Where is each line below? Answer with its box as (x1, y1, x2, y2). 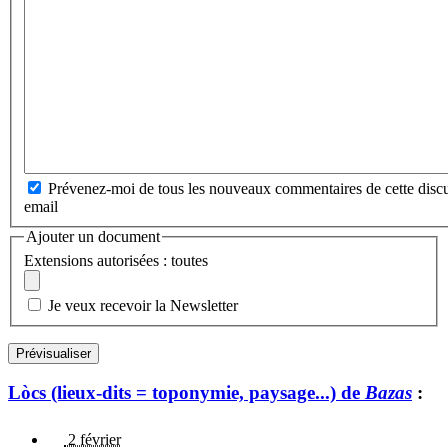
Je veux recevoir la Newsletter (48, 296, 238, 314)
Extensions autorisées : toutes (24, 251, 208, 269)
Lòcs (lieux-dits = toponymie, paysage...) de (8, 382, 365, 404)
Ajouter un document (26, 228, 160, 246)
